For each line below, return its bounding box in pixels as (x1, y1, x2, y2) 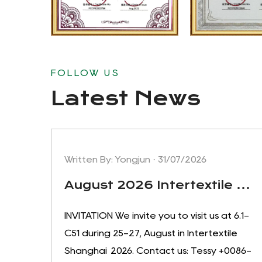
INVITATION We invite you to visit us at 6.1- (64, 211, 249, 220)
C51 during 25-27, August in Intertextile (64, 229, 237, 238)
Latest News (51, 87, 201, 111)
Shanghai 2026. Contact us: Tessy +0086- (64, 246, 251, 256)
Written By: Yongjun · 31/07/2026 (64, 155, 206, 164)
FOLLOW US (51, 68, 120, 78)
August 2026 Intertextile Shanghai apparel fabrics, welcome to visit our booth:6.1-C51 (236, 178, 250, 192)
